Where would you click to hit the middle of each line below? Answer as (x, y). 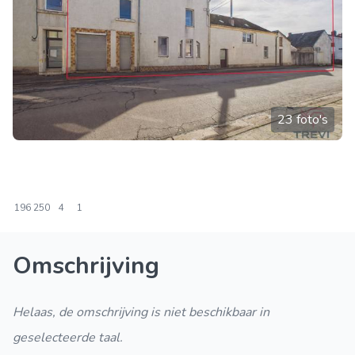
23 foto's (303, 120)
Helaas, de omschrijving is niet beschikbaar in (141, 312)
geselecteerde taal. (68, 338)
